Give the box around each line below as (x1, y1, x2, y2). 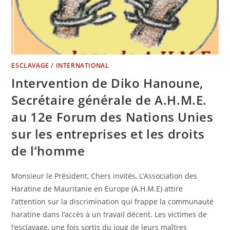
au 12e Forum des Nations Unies (11, 108, 214, 125)
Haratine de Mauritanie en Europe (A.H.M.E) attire (11, 183, 183, 194)
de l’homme (11, 142, 85, 159)
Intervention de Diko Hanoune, (11, 74, 203, 91)
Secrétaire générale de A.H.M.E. (11, 91, 207, 108)
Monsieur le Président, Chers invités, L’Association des (11, 170, 198, 181)
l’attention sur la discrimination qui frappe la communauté (11, 196, 214, 206)
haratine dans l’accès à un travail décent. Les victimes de (11, 209, 207, 219)
